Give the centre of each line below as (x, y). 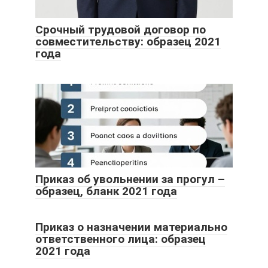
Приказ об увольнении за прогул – (130, 179)
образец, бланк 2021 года (106, 191)
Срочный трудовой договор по (121, 29)
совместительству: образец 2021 (128, 41)
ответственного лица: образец (121, 239)
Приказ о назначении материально (131, 227)
